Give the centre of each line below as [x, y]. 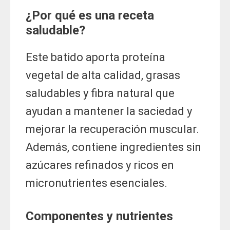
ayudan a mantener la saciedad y [109, 111]
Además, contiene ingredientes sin [113, 147]
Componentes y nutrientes [99, 216]
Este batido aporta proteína [95, 57]
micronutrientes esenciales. [97, 183]
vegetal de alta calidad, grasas [103, 75]
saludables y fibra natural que [100, 93]
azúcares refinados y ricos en [100, 165]
